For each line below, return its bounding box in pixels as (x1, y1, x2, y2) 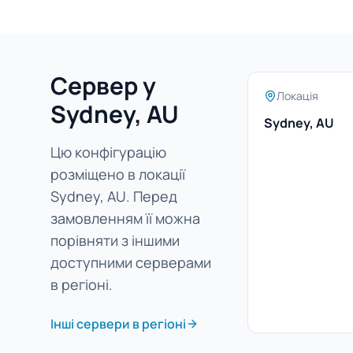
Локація (276, 88, 318, 103)
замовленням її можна (50, 209, 200, 228)
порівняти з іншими (50, 231, 180, 250)
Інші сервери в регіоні (50, 315, 186, 333)
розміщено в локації (50, 165, 185, 184)
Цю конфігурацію (50, 143, 166, 162)
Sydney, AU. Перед (50, 187, 177, 206)
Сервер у (50, 69, 156, 102)
